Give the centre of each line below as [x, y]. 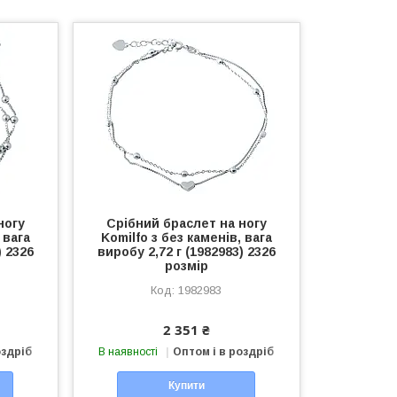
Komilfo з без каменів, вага [186, 237]
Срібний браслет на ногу [186, 223]
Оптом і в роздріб [224, 352]
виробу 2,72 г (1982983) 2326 [186, 252]
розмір [186, 266]
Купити [186, 386]
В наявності [128, 352]
